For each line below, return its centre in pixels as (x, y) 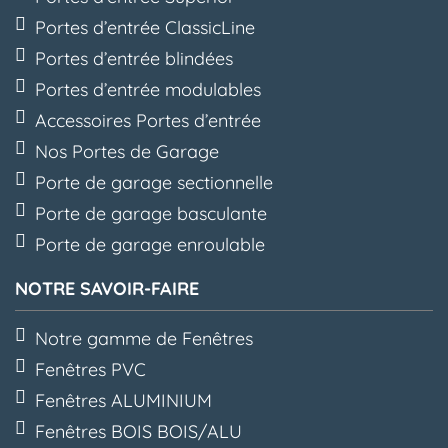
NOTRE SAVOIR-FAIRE (107, 288)
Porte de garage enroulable (150, 244)
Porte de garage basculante (151, 213)
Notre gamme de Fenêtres (144, 338)
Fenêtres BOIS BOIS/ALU (138, 431)
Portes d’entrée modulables (148, 89)
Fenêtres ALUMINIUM (123, 400)
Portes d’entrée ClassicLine (145, 27)
